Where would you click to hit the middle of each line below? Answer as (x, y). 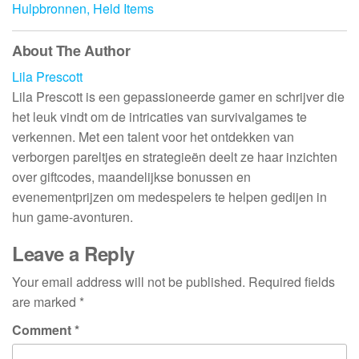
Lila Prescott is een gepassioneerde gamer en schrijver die (178, 96)
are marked (46, 301)
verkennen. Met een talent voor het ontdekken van (153, 136)
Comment (43, 329)
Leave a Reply (73, 253)
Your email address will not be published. (129, 281)
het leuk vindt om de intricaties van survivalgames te (159, 116)
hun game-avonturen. (73, 216)
